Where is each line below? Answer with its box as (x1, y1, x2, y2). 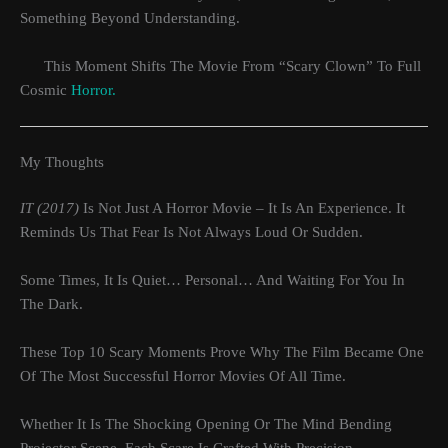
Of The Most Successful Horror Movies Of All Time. (20, 368, 346, 385)
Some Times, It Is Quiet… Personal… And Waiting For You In (20, 272, 405, 289)
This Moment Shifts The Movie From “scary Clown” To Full (20, 58, 421, 75)
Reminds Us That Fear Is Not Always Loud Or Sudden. (20, 224, 363, 241)
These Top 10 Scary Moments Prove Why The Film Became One (20, 344, 424, 361)
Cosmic (20, 82, 71, 99)
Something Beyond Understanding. (20, 10, 240, 27)
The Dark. (20, 296, 83, 313)
